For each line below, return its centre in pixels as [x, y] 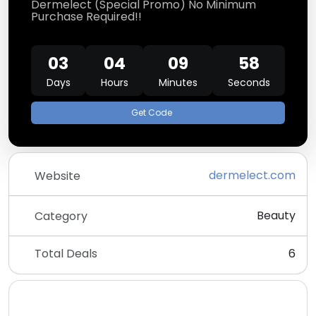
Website [57, 176]
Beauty [276, 215]
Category [61, 216]
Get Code [151, 113]
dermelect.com [252, 175]
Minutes [178, 83]
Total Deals [66, 254]
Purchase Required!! [86, 17]
